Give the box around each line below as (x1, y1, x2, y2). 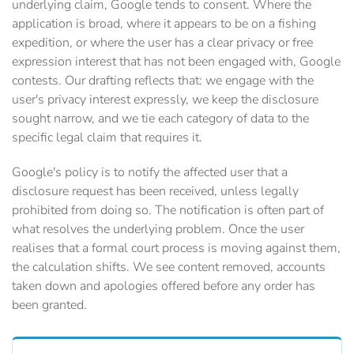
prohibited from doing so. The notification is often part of (12, 201, 324, 220)
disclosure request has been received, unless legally (12, 183, 299, 201)
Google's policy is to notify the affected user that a (12, 164, 288, 182)
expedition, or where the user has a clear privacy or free (12, 34, 313, 52)
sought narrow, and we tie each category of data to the (12, 110, 309, 128)
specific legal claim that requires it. (12, 129, 202, 147)
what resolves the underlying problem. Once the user (12, 220, 304, 239)
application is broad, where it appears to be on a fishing (12, 15, 316, 33)
